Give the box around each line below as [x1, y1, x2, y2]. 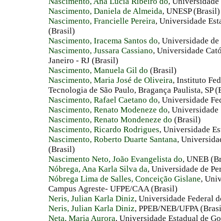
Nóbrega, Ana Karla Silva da [48, 164, 147, 174]
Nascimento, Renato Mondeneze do [48, 115, 172, 125]
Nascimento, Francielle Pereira [48, 16, 155, 26]
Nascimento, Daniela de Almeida [48, 6, 162, 16]
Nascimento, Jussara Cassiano [48, 46, 153, 56]
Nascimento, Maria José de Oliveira [48, 75, 173, 85]
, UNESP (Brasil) [162, 6, 220, 16]
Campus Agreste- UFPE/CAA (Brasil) [48, 184, 178, 194]
